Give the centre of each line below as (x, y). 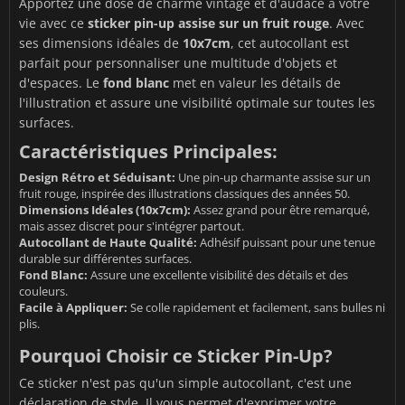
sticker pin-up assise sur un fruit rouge (208, 23)
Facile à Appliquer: (73, 307)
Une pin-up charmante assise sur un (273, 177)
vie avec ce (53, 23)
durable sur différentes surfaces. (105, 258)
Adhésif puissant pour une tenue (286, 242)
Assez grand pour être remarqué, (280, 209)
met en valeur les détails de (255, 82)
